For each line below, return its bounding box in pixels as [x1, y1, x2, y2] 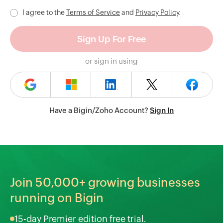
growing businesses [86, 176, 200, 189]
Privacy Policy [135, 8, 179, 16]
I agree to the [22, 8, 66, 16]
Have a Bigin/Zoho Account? [49, 106, 150, 114]
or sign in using [85, 57, 138, 65]
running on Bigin [10, 191, 104, 205]
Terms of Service [66, 8, 120, 16]
